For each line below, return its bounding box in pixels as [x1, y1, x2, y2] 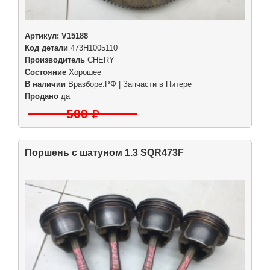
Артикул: [25, 31, 61, 40]
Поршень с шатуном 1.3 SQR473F [25, 147, 184, 158]
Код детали [25, 43, 68, 52]
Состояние [25, 67, 66, 77]
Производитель [25, 55, 85, 64]
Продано [25, 92, 58, 101]
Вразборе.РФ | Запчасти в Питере [68, 80, 192, 89]
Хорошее [66, 67, 101, 77]
